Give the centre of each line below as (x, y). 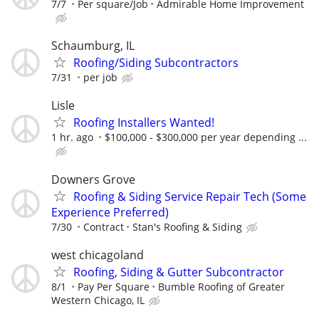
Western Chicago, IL (98, 300)
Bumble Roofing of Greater (221, 286)
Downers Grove (93, 179)
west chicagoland (98, 255)
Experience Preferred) (110, 212)
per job (100, 78)
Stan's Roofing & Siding (187, 226)
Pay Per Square (114, 286)
